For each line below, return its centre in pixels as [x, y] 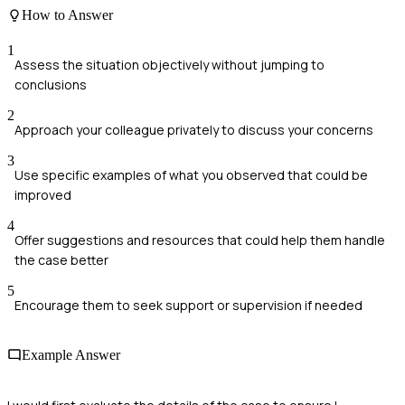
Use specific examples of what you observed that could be [191, 175]
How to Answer [67, 14]
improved [43, 195]
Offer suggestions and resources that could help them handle [200, 240]
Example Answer [71, 355]
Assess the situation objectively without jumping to [170, 65]
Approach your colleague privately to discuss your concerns [194, 130]
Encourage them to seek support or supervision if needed [188, 306]
